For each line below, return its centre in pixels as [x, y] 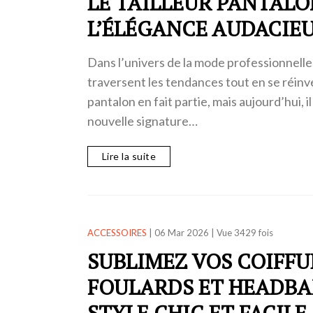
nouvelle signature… [142, 121]
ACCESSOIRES [117, 232]
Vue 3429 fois [245, 232]
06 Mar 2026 [181, 232]
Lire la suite [129, 156]
